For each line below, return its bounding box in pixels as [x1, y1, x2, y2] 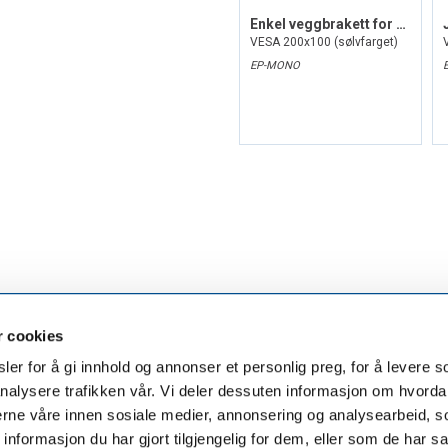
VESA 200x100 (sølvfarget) [250, 35, 398, 50]
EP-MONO [250, 59, 300, 73]
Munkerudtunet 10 [148, 406, 300, 426]
